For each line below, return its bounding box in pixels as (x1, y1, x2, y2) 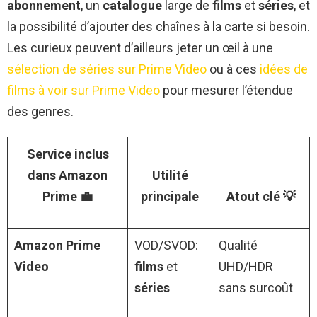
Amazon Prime (14, 237, 100, 253)
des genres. (7, 103, 74, 119)
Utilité (151, 167, 188, 183)
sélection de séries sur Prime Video (7, 61, 207, 76)
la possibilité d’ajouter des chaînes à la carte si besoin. (7, 18, 310, 34)
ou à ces (207, 61, 260, 76)
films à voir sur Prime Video (7, 82, 160, 98)
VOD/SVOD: (134, 237, 198, 253)
